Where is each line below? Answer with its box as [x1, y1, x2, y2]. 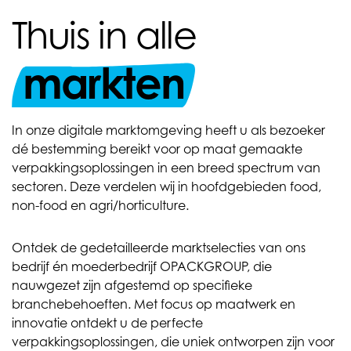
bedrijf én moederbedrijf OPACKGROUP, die [12, 259, 272, 274]
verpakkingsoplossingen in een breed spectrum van [12, 160, 320, 175]
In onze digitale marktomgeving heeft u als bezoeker [12, 122, 325, 138]
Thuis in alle [12, 12, 197, 57]
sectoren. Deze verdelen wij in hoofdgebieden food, [12, 179, 321, 194]
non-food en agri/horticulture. [12, 197, 189, 213]
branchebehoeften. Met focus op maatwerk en [12, 296, 295, 312]
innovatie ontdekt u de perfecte [12, 315, 203, 331]
